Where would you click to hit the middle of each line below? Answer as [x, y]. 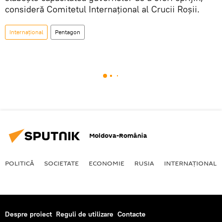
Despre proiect [28, 214]
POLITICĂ [20, 163]
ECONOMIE [107, 163]
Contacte [132, 214]
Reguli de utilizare [85, 214]
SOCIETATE [61, 163]
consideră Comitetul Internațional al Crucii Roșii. [102, 9]
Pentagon [68, 32]
